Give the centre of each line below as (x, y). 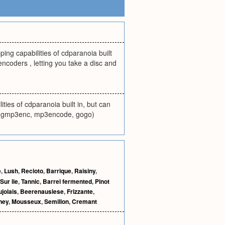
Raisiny (85, 171)
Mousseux (26, 201)
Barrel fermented (67, 181)
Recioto (32, 171)
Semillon (57, 201)
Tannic (30, 181)
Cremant (84, 201)
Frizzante (80, 191)
